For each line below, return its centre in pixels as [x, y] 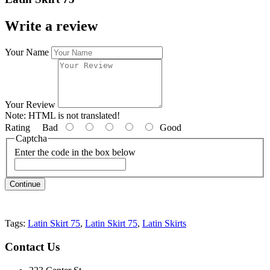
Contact [24, 247]
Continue [25, 184]
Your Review [30, 104]
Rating [17, 127]
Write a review [51, 26]
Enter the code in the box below [75, 152]
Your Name [27, 52]
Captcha [31, 138]
